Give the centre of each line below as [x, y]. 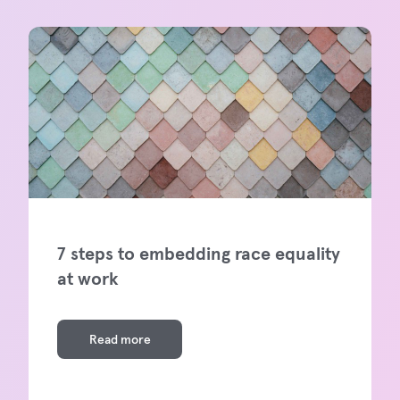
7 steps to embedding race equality [199, 254]
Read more [120, 339]
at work [88, 279]
